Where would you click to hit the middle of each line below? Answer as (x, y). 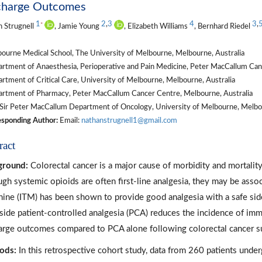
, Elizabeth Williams (156, 27)
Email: (69, 121)
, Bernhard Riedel (223, 27)
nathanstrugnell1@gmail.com (129, 121)
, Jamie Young (77, 27)
